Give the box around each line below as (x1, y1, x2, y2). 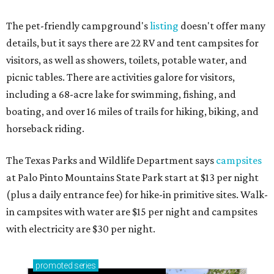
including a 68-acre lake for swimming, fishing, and (6, 88, 236, 101)
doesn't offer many (179, 20, 265, 32)
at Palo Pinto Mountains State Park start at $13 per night (6, 171, 259, 184)
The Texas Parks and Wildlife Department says (6, 154, 216, 167)
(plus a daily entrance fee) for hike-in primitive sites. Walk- (6, 188, 268, 201)
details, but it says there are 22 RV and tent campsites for (6, 37, 259, 50)
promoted (35, 261, 73, 271)
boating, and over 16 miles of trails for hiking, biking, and (6, 105, 259, 118)
